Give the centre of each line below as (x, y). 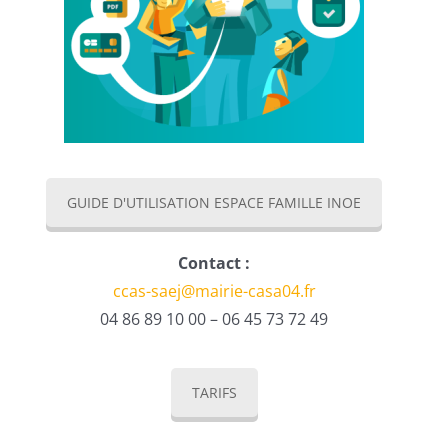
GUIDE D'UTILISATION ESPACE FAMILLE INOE (214, 202)
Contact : (214, 263)
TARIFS (214, 392)
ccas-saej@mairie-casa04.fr (214, 291)
